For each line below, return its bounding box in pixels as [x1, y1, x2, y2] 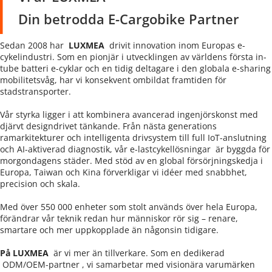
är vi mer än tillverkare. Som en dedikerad [53, 247, 225, 259]
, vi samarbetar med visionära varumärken [82, 259, 255, 270]
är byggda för [213, 143, 270, 155]
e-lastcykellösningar [130, 143, 213, 155]
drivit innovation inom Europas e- [107, 39, 245, 51]
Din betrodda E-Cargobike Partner [18, 10, 239, 28]
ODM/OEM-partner [2, 259, 82, 270]
